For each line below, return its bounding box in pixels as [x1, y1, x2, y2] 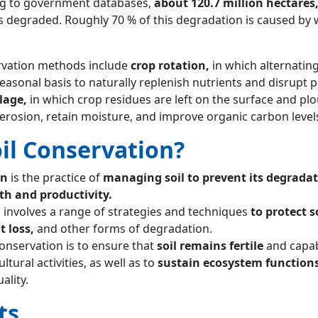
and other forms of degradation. [33, 220, 212, 236]
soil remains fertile [156, 237, 263, 253]
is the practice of [7, 169, 103, 185]
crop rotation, [130, 57, 209, 73]
